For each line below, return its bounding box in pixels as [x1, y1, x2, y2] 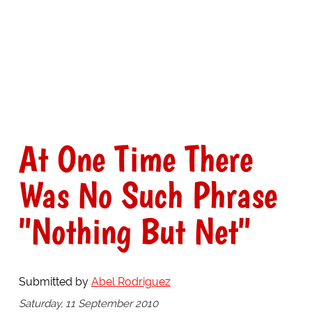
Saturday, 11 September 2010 [18, 297, 158, 310]
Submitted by [18, 275, 91, 289]
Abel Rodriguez [91, 275, 171, 289]
